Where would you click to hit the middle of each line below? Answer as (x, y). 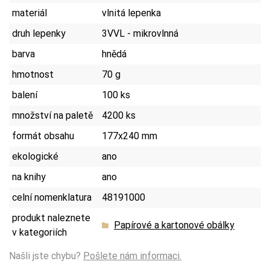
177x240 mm (130, 136)
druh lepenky (39, 33)
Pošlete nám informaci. (132, 256)
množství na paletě (52, 115)
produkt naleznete (51, 218)
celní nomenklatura (52, 197)
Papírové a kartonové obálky (174, 225)
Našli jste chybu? (46, 256)
